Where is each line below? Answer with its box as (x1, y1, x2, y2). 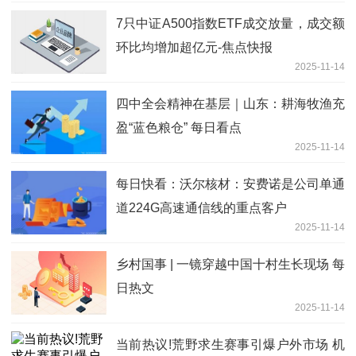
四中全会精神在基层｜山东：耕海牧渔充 (116, 97, 345, 111)
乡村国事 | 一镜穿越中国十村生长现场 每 (116, 257, 345, 272)
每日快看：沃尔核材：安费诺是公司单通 (116, 177, 345, 192)
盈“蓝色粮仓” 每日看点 (116, 121, 242, 135)
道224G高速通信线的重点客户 (116, 201, 287, 215)
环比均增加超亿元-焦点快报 (116, 41, 273, 55)
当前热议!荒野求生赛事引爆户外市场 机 (116, 338, 345, 352)
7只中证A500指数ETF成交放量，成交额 (116, 17, 345, 31)
